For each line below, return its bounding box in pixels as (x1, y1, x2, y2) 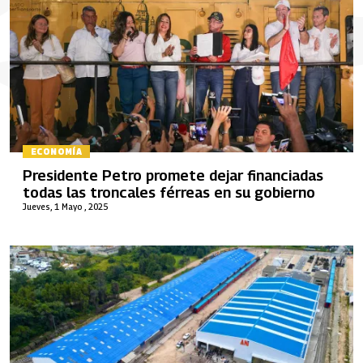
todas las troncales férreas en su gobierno (23, 183, 315, 201)
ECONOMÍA (31, 147, 83, 157)
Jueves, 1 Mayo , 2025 (23, 201, 108, 211)
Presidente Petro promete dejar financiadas (23, 166, 323, 184)
